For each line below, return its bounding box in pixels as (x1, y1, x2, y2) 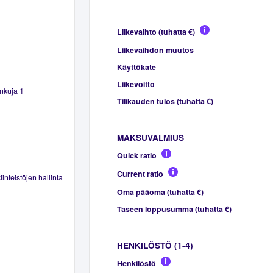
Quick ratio (116, 149, 157, 161)
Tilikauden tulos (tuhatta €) (116, 95, 213, 107)
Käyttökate (116, 61, 156, 73)
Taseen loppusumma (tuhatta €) (116, 203, 232, 214)
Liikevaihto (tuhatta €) (116, 26, 195, 37)
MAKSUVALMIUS (116, 131, 184, 143)
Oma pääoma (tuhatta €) (116, 186, 204, 197)
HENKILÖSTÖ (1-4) (116, 239, 193, 251)
